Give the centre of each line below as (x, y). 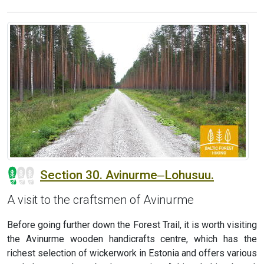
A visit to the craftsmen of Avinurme (100, 200)
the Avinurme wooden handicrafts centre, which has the (132, 239)
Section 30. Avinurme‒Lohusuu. (127, 175)
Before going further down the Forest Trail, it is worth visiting (132, 225)
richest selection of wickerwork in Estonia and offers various (132, 253)
